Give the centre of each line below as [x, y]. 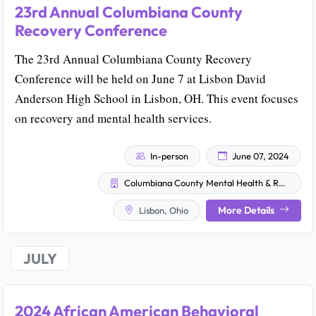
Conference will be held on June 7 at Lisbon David [140, 78]
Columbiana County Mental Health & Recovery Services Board [200, 183]
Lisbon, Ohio [163, 210]
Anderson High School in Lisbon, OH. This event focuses [157, 98]
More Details [247, 210]
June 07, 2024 [260, 156]
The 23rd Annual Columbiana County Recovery [133, 59]
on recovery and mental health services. [113, 118]
